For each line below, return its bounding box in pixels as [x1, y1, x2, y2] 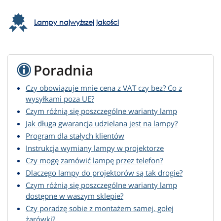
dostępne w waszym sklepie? [26, 191, 123, 201]
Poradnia [34, 61, 93, 80]
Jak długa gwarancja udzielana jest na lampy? [26, 118, 178, 129]
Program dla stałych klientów [26, 131, 124, 141]
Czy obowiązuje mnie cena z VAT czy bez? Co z [26, 83, 182, 93]
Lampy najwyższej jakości [34, 17, 119, 27]
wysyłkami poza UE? [26, 94, 94, 104]
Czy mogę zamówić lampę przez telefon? [26, 155, 163, 166]
